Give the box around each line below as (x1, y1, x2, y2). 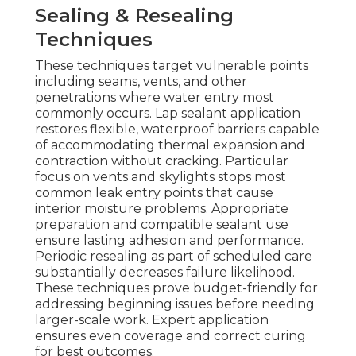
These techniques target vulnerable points (35, 58, 308, 74)
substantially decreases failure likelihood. (35, 265, 295, 281)
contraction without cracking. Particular (35, 153, 288, 169)
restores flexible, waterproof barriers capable (35, 122, 319, 137)
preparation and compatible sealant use (35, 217, 288, 233)
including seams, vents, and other (35, 74, 247, 90)
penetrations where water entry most (35, 90, 274, 106)
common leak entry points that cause (35, 185, 273, 201)
